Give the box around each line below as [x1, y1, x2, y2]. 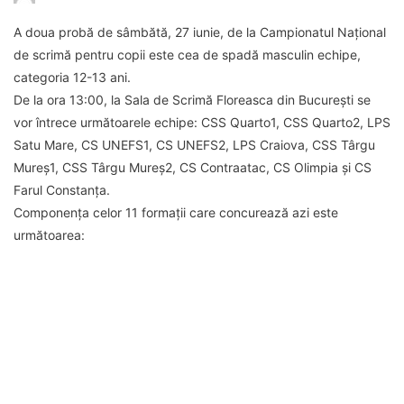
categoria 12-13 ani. [14, 69, 131, 85]
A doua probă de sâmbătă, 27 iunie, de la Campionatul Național [14, 23, 386, 40]
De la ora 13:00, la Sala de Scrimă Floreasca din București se [14, 91, 371, 107]
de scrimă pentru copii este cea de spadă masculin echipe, [14, 46, 361, 62]
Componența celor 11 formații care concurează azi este [14, 204, 338, 220]
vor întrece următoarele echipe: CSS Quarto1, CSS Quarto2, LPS [14, 114, 390, 130]
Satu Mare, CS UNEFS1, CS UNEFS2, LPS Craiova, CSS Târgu [14, 136, 375, 152]
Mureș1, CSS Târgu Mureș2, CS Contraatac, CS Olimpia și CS [14, 159, 372, 175]
